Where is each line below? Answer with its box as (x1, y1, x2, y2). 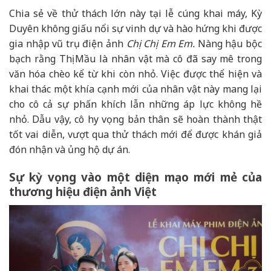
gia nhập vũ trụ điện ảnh (9, 37, 123, 51)
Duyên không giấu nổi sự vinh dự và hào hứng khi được (9, 22, 262, 36)
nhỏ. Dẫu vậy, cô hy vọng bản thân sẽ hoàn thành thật (9, 113, 262, 126)
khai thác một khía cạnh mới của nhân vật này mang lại (9, 82, 262, 96)
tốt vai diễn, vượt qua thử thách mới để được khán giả (9, 128, 262, 142)
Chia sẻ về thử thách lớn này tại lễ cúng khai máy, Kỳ (9, 7, 262, 21)
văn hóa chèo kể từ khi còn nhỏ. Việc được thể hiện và (9, 67, 262, 81)
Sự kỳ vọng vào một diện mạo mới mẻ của (9, 169, 262, 186)
